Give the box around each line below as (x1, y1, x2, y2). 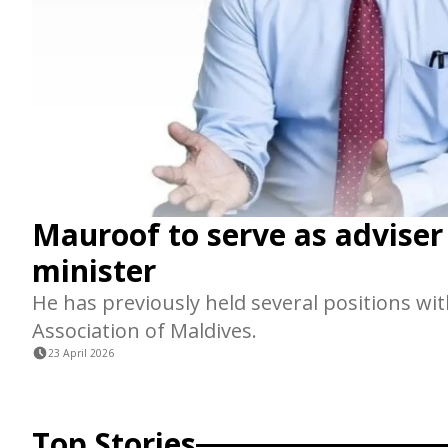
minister (32, 249, 156, 291)
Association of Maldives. (32, 316, 257, 344)
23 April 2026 (48, 345, 114, 360)
